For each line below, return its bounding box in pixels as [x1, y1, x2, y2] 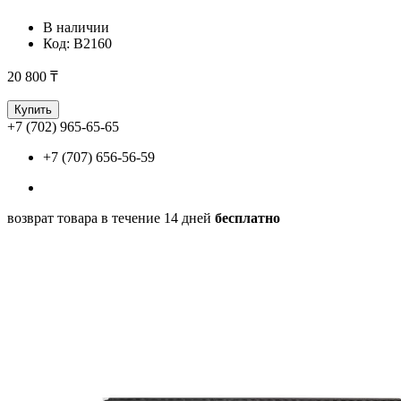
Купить [14, 102, 52, 116]
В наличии [43, 19, 109, 35]
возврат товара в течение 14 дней [7, 209, 215, 226]
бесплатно [215, 209, 280, 226]
